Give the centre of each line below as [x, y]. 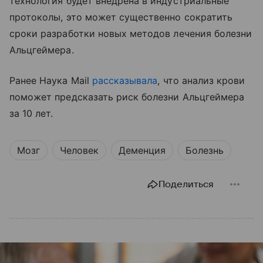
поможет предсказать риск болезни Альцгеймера [127, 97]
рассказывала [125, 81]
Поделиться [186, 185]
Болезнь [205, 151]
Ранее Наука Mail [51, 81]
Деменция [142, 151]
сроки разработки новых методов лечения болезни [131, 34]
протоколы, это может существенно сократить [121, 17]
